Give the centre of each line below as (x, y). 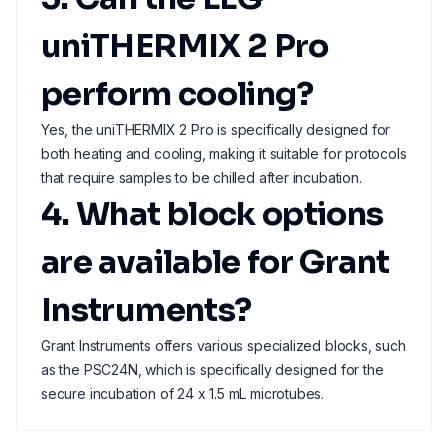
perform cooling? (177, 94)
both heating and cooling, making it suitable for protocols (224, 153)
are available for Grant (215, 262)
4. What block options (212, 214)
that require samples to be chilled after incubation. (201, 177)
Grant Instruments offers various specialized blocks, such (223, 345)
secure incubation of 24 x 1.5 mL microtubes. (183, 393)
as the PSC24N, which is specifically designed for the (212, 369)
